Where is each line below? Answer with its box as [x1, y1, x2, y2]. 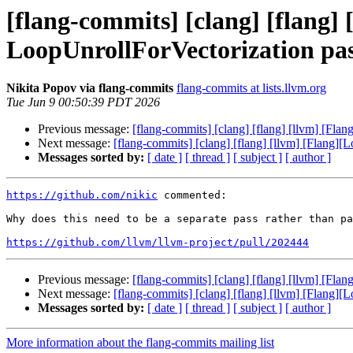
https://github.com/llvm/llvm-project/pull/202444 [6, 236, 309, 249]
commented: [158, 189, 227, 202]
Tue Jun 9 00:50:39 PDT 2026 [6, 95, 160, 110]
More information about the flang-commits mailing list [6, 336, 274, 350]
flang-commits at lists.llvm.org [176, 81, 326, 95]
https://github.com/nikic [6, 189, 158, 202]
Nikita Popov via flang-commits [6, 81, 173, 95]
